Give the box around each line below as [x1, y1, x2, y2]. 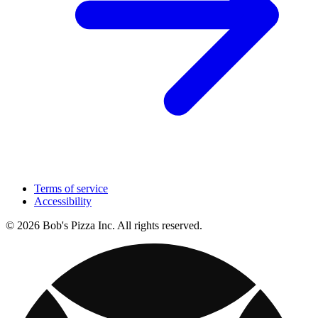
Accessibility [34, 195, 92, 208]
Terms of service [34, 182, 108, 195]
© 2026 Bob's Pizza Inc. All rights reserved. [6, 219, 202, 232]
